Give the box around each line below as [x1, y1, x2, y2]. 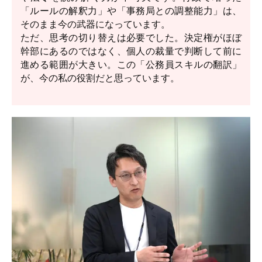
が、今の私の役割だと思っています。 [20, 73, 180, 83]
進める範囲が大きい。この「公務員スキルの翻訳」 [20, 60, 242, 70]
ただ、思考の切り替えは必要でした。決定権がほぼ [20, 33, 242, 43]
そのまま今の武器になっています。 [20, 19, 170, 29]
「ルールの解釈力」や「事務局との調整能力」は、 [20, 6, 242, 16]
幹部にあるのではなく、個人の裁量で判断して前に [20, 46, 242, 56]
